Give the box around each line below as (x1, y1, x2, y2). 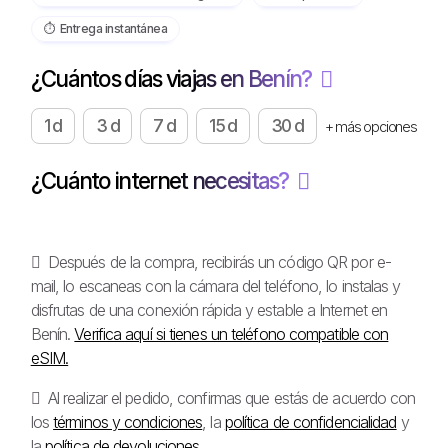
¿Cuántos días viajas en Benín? (30, 64, 316, 92)
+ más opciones (324, 117, 417, 135)
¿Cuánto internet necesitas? (30, 166, 294, 194)
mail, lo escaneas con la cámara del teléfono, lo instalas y (30, 275, 401, 296)
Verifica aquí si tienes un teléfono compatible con (74, 323, 389, 344)
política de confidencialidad (224, 411, 397, 432)
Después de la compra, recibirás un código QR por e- (43, 251, 391, 272)
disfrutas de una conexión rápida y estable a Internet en (30, 299, 388, 320)
